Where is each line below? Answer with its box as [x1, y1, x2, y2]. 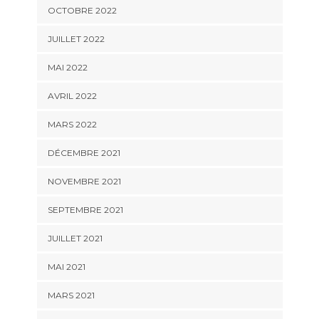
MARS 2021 [47, 289, 95, 300]
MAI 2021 [47, 261, 85, 272]
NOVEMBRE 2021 [47, 175, 121, 187]
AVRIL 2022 [47, 90, 97, 101]
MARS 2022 [47, 118, 97, 130]
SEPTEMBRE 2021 [47, 204, 123, 215]
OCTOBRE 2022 [47, 4, 117, 16]
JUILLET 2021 [47, 232, 103, 244]
